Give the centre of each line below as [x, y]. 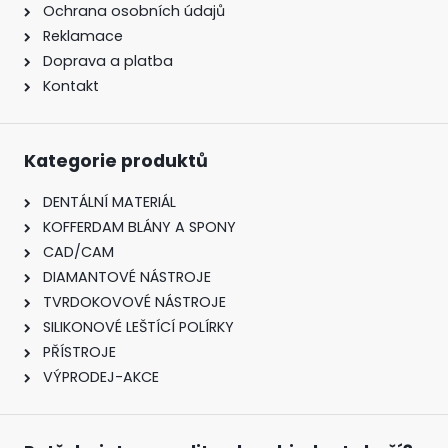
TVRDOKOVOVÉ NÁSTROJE [134, 301]
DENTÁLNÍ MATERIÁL [109, 201]
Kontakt [71, 85]
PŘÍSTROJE [79, 351]
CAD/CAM [78, 251]
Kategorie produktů [116, 160]
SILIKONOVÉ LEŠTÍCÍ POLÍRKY [138, 326]
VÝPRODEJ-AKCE [101, 376]
